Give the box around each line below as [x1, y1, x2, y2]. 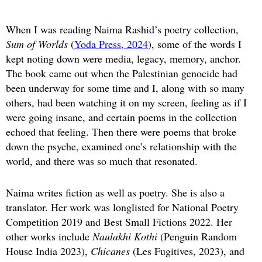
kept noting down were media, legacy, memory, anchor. [6, 51, 241, 66]
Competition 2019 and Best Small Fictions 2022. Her [6, 214, 232, 229]
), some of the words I [148, 37, 242, 51]
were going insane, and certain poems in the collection [6, 110, 237, 125]
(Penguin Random [157, 229, 237, 243]
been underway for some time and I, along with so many [6, 81, 244, 95]
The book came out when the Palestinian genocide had [6, 66, 237, 81]
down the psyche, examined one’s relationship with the [6, 139, 237, 154]
